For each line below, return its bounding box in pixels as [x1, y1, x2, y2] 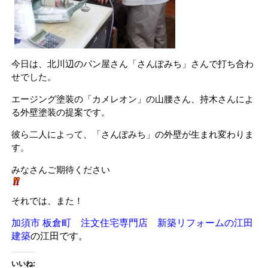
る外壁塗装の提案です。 [11, 107, 110, 117]
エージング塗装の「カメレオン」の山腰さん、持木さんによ [11, 94, 254, 104]
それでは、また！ [11, 196, 83, 206]
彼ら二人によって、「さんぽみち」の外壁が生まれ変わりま [11, 129, 254, 139]
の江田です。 [31, 231, 88, 241]
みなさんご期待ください [11, 165, 110, 175]
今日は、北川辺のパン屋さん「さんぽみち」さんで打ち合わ [11, 59, 254, 69]
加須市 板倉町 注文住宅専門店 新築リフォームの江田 [11, 218, 253, 228]
